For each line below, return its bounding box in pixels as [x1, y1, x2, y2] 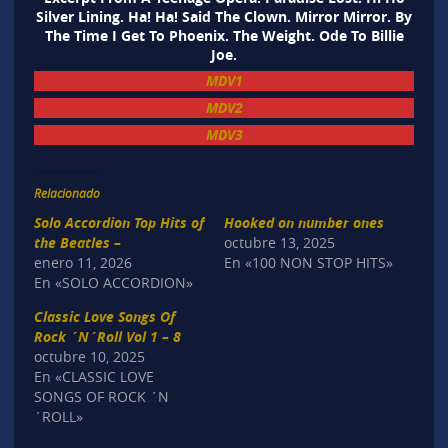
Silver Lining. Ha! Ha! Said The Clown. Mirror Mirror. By [36, 7, 412, 27]
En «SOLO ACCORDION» [33, 272, 193, 292]
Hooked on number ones [224, 212, 384, 232]
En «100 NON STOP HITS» [224, 252, 393, 272]
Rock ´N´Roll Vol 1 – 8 [33, 326, 181, 346]
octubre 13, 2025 [224, 232, 335, 252]
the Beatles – [33, 232, 121, 252]
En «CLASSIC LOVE [33, 366, 154, 386]
